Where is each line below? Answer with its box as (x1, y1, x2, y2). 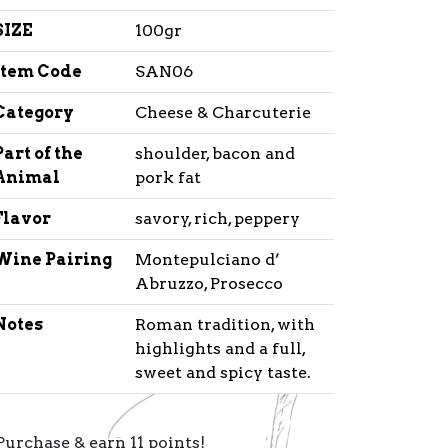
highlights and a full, (134, 339, 305, 358)
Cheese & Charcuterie (134, 103, 311, 122)
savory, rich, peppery (134, 209, 300, 228)
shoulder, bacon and (134, 144, 295, 163)
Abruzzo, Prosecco (134, 274, 283, 293)
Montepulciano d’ (134, 250, 280, 269)
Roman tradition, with (134, 315, 315, 334)
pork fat (134, 168, 201, 187)
